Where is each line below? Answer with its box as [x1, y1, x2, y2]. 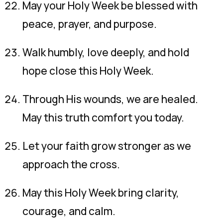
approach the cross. [22, 157, 120, 171]
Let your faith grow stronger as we [22, 139, 191, 153]
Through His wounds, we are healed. [22, 92, 198, 106]
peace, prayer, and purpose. [22, 17, 157, 31]
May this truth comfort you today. [22, 111, 184, 124]
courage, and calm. [22, 204, 115, 218]
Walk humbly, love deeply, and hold [22, 45, 189, 59]
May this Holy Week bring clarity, [22, 186, 179, 200]
